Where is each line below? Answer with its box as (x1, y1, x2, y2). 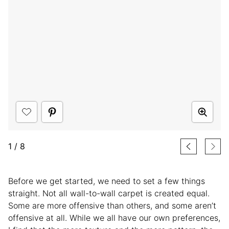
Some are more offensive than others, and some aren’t (8, 200, 216, 211)
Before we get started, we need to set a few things (8, 176, 205, 187)
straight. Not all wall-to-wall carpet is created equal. (8, 188, 210, 199)
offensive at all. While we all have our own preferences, (8, 213, 220, 223)
